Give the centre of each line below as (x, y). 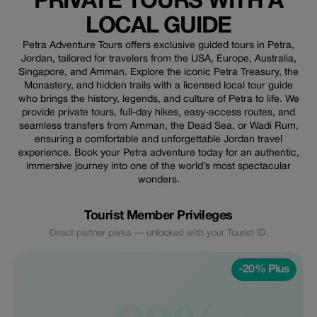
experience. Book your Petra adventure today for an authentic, (158, 153)
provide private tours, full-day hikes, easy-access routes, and (158, 113)
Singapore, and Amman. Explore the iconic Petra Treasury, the (158, 73)
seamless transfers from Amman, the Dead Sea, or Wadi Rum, (158, 126)
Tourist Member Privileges (158, 216)
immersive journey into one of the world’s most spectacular (158, 167)
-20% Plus (264, 270)
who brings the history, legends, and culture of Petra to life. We (158, 99)
